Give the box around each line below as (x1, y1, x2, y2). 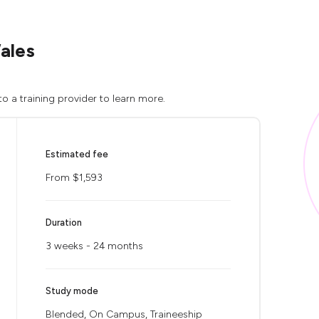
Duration (46, 217, 82, 228)
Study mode (46, 286, 98, 296)
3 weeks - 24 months (46, 240, 143, 252)
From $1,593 (46, 172, 103, 184)
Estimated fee (46, 149, 108, 159)
